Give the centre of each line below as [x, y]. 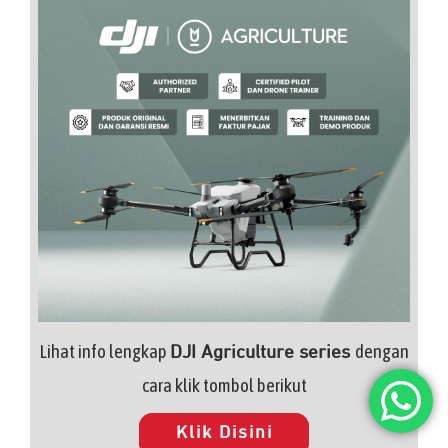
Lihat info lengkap [104, 351]
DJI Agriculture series [262, 353]
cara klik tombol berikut [224, 385]
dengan [382, 351]
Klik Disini [224, 433]
